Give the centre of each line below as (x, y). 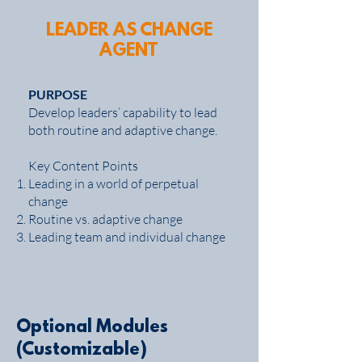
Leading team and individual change (127, 237)
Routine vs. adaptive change (105, 219)
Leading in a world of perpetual (114, 183)
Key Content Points (83, 166)
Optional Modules (92, 328)
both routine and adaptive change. (123, 130)
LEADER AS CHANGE (129, 31)
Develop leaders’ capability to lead (123, 112)
